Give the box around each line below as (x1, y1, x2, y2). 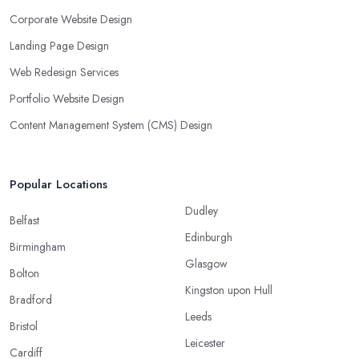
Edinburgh (185, 229, 232, 246)
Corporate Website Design (10, 11, 132, 28)
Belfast (10, 212, 39, 229)
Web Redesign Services (10, 64, 119, 81)
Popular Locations (10, 175, 107, 194)
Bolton (10, 265, 39, 282)
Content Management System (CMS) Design (10, 117, 212, 134)
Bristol (10, 318, 38, 335)
